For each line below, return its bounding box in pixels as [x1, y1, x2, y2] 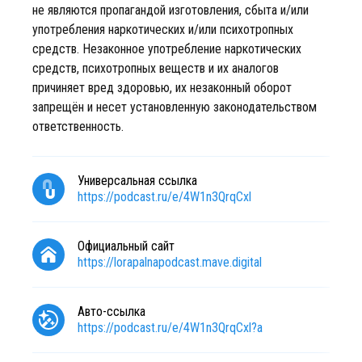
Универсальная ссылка [78, 173, 197, 188]
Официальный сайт [78, 238, 175, 254]
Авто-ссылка [78, 304, 145, 319]
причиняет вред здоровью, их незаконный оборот [32, 80, 292, 95]
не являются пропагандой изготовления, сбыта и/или [32, 2, 309, 18]
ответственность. [32, 119, 124, 134]
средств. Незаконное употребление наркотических [32, 41, 301, 57]
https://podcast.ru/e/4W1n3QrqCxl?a [78, 320, 263, 335]
